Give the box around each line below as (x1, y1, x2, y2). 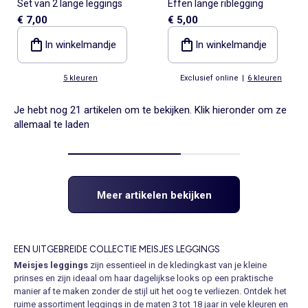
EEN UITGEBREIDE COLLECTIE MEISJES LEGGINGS (14, 243, 220, 254)
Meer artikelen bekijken (96, 188, 212, 201)
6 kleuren (247, 73, 282, 82)
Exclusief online (180, 73, 239, 82)
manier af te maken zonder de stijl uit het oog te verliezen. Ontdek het (14, 285, 287, 296)
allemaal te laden (14, 118, 89, 131)
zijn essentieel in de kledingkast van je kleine (88, 259, 267, 270)
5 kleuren (63, 73, 98, 82)
